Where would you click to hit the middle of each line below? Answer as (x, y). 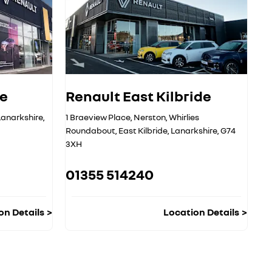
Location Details (201, 212)
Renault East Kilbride (138, 96)
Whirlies (184, 117)
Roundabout (90, 131)
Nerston (150, 117)
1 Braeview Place (98, 117)
